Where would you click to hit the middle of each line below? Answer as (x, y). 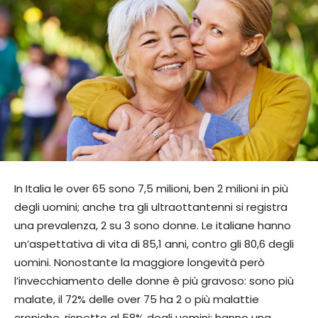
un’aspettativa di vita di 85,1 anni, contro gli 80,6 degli (154, 243)
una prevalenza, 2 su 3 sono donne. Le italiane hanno (153, 225)
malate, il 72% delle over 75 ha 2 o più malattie (137, 299)
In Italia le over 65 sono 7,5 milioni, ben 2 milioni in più (151, 188)
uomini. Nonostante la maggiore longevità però (139, 262)
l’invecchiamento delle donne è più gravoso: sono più (154, 280)
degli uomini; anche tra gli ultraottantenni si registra (151, 207)
